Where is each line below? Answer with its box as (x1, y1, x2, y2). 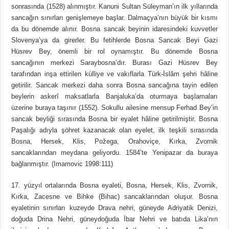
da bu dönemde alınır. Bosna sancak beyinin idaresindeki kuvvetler (11, 25, 218, 33)
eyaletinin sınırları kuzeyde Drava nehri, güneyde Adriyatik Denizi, (11, 204, 218, 212)
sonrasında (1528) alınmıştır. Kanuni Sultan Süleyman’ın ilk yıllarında (11, 3, 218, 11)
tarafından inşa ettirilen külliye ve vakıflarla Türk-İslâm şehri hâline (11, 70, 218, 78)
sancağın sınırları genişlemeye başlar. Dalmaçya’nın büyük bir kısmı (11, 14, 218, 22)
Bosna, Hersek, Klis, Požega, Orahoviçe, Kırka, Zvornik (11, 138, 218, 146)
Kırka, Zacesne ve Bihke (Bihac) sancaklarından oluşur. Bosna (11, 193, 218, 201)
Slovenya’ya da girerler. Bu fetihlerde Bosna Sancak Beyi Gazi (11, 36, 218, 44)
